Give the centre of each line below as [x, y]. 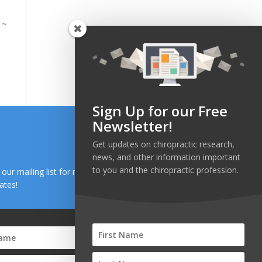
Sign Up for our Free [160, 111]
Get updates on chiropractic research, [163, 144]
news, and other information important [166, 157]
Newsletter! [132, 126]
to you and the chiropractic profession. [166, 170]
